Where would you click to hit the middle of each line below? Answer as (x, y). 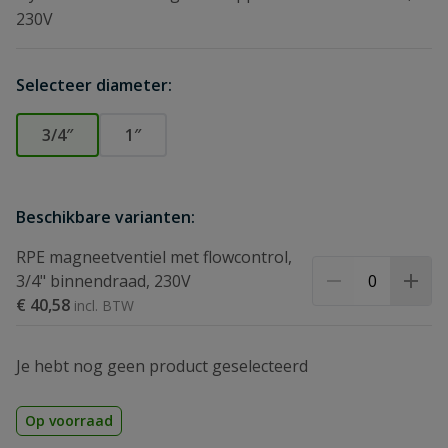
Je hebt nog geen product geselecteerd (162, 366)
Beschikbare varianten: (105, 217)
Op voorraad (69, 420)
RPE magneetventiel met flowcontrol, (154, 257)
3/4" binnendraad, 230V (103, 281)
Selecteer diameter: (94, 85)
